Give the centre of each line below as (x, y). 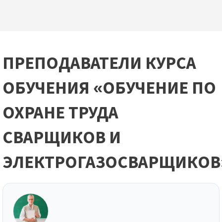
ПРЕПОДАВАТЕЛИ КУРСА (99, 64)
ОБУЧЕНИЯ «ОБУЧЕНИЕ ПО (109, 88)
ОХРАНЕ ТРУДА (60, 113)
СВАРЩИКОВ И (62, 138)
